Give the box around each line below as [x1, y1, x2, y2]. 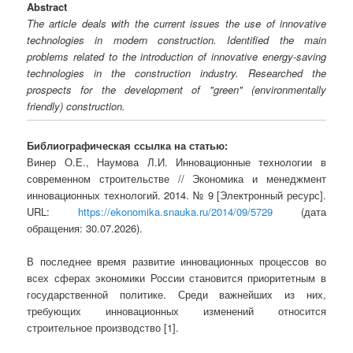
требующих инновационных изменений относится [27, 303, 326, 318]
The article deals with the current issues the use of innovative [27, 16, 326, 32]
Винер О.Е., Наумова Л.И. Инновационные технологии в [27, 154, 326, 169]
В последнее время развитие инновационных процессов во [27, 253, 326, 269]
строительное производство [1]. [27, 319, 180, 335]
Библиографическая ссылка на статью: [27, 137, 229, 153]
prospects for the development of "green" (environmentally [27, 82, 326, 98]
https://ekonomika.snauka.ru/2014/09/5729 [78, 203, 273, 219]
